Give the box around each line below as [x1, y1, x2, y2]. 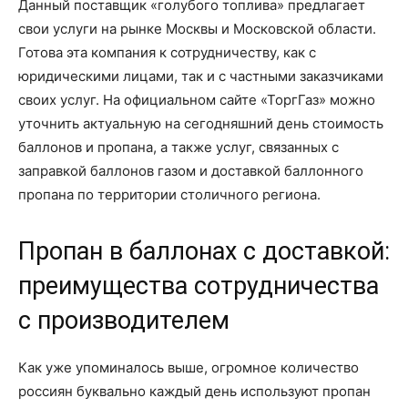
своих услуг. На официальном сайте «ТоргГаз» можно [18, 91, 375, 108]
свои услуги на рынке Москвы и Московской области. [18, 20, 376, 37]
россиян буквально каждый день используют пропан [18, 382, 371, 400]
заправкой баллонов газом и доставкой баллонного [18, 162, 363, 179]
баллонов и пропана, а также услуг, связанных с [18, 138, 339, 156]
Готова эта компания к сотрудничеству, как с [18, 44, 316, 61]
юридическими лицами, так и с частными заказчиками [18, 67, 383, 85]
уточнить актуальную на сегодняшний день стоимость [18, 115, 383, 132]
